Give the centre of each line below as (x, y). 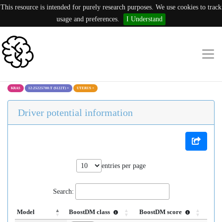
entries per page (124, 166)
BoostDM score (162, 212)
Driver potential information (75, 112)
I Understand (144, 19)
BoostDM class (90, 212)
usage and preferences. (88, 19)
